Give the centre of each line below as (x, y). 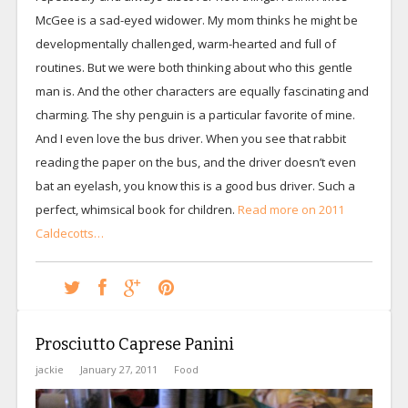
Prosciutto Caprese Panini (134, 344)
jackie (49, 369)
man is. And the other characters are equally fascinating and (202, 91)
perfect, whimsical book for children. (136, 209)
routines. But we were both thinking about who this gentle (194, 67)
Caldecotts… (69, 233)
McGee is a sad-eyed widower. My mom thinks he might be (196, 20)
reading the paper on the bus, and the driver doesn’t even (195, 162)
